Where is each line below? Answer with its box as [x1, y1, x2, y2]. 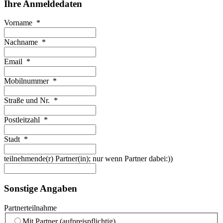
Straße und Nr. [4, 96, 52, 105]
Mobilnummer [4, 77, 51, 86]
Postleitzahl [4, 115, 42, 124]
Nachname [4, 38, 40, 47]
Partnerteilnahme [4, 203, 57, 212]
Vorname [4, 18, 34, 27]
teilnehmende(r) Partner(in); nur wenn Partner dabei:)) [4, 154, 173, 163]
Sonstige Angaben [4, 183, 77, 194]
